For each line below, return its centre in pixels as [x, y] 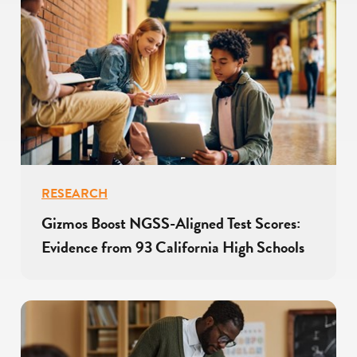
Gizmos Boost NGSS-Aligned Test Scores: [171, 224]
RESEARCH [75, 194]
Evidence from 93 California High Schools [173, 247]
